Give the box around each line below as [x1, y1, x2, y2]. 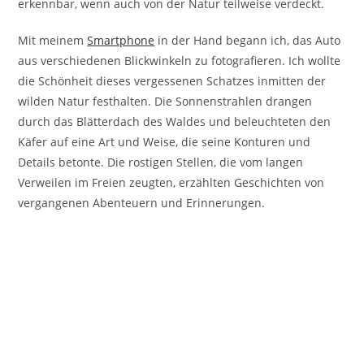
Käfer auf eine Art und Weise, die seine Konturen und [18, 134, 311, 150]
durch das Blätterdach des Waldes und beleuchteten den [18, 114, 331, 130]
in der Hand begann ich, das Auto [154, 32, 341, 49]
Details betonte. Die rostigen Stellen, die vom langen [18, 154, 304, 171]
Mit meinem [18, 32, 88, 49]
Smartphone [87, 32, 155, 49]
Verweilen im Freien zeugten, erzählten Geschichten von [18, 175, 325, 191]
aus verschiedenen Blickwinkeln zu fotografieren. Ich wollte [18, 53, 341, 69]
